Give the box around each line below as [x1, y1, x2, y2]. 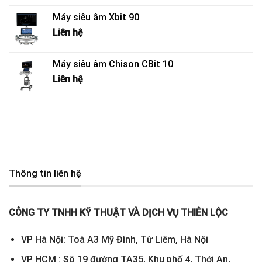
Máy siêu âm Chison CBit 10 [53, 58, 173, 70]
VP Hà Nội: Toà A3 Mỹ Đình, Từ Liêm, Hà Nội [20, 233, 208, 245]
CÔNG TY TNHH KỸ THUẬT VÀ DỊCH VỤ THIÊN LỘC [9, 206, 228, 218]
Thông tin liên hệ [9, 168, 81, 180]
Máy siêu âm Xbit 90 [53, 12, 139, 23]
